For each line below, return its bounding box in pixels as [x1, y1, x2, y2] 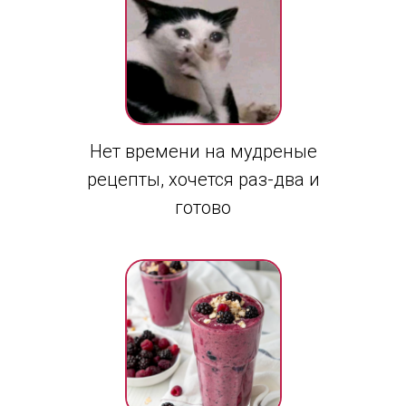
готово [175, 197, 231, 218]
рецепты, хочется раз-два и [86, 169, 320, 190]
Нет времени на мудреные [89, 140, 317, 162]
